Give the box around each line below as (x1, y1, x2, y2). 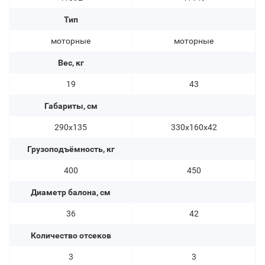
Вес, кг (57, 58, 84, 68)
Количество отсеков (30, 231, 111, 241)
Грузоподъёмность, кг (27, 144, 115, 154)
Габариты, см (44, 101, 98, 111)
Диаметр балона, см (31, 188, 111, 198)
